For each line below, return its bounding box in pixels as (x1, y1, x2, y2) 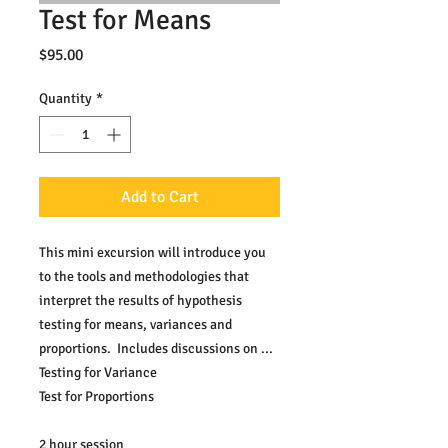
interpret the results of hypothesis (39, 292, 242, 309)
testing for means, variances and (39, 316, 232, 333)
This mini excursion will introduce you (39, 244, 266, 261)
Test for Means (39, 3, 211, 37)
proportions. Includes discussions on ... (39, 340, 273, 357)
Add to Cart (120, 187, 199, 207)
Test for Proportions (39, 388, 154, 405)
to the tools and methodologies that (39, 268, 249, 285)
